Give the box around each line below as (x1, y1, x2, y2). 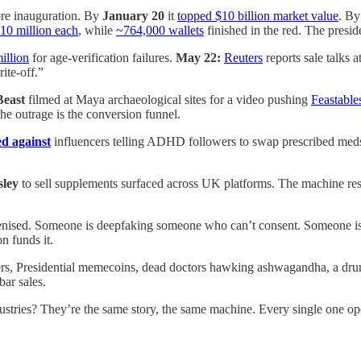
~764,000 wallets (116, 23, 204, 38)
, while (78, 23, 116, 38)
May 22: (176, 51, 221, 65)
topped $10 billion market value (177, 9, 338, 23)
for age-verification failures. (29, 51, 176, 65)
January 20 (102, 9, 164, 23)
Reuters (224, 51, 263, 65)
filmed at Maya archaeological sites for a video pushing (25, 93, 311, 107)
